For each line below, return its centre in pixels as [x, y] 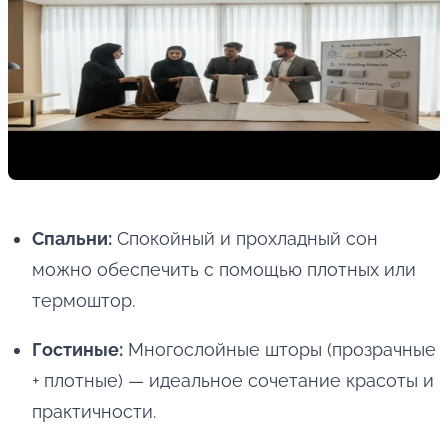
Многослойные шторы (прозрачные [279, 350]
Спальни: [72, 239]
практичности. [94, 412]
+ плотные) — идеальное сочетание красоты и [233, 381]
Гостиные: [77, 350]
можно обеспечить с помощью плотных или [224, 270]
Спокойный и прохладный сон [245, 239]
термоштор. [83, 301]
